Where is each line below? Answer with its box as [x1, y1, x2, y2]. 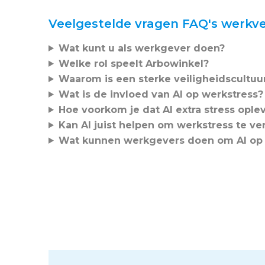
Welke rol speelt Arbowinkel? [58, 57, 209, 69]
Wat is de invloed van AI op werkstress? [58, 88, 263, 100]
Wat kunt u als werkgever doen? [58, 42, 225, 54]
